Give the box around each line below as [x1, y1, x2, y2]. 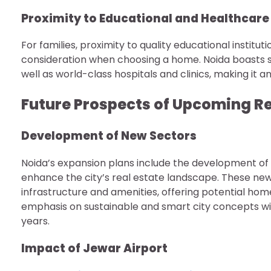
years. [21, 214, 50, 228]
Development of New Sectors [21, 128, 197, 145]
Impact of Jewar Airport [21, 240, 168, 256]
